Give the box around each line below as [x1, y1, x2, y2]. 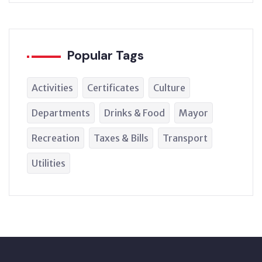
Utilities [32, 157, 65, 169]
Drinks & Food [104, 106, 165, 119]
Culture [153, 81, 185, 94]
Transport [163, 132, 208, 144]
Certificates [87, 81, 139, 94]
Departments [32, 106, 90, 119]
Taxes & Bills [94, 132, 149, 144]
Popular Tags [67, 46, 144, 64]
